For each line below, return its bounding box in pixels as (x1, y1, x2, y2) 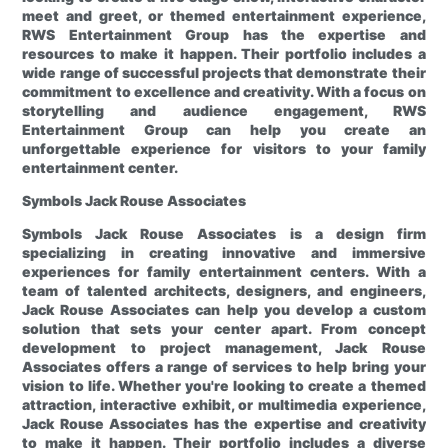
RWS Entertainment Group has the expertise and (22, 26, 426, 44)
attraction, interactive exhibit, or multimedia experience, (22, 396, 426, 414)
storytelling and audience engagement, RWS (22, 102, 426, 120)
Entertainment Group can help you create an (22, 121, 426, 139)
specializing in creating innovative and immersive (22, 244, 426, 262)
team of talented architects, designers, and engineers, (22, 282, 426, 300)
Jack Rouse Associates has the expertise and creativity (22, 415, 426, 433)
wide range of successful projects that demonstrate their (22, 64, 426, 82)
